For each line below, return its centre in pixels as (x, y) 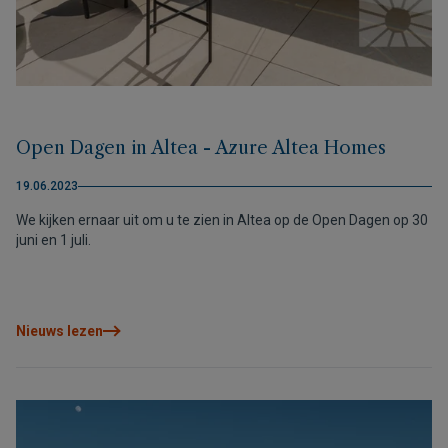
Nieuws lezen (59, 331)
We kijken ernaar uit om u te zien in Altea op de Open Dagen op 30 (222, 220)
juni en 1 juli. (53, 240)
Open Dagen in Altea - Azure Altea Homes (201, 148)
